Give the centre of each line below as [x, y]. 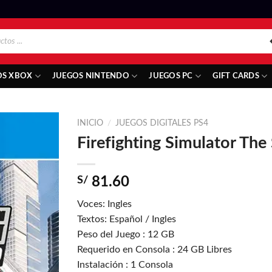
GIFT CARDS [236, 76]
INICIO [90, 123]
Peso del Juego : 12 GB [126, 234]
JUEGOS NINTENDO [90, 76]
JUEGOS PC [171, 76]
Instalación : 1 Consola [125, 264]
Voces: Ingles [104, 204]
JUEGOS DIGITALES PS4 [162, 123]
